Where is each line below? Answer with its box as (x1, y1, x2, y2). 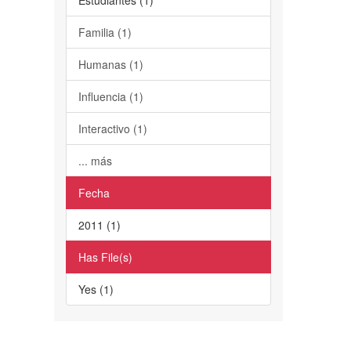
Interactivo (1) (78, 120, 147, 136)
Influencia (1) (78, 88, 143, 104)
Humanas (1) (78, 56, 143, 72)
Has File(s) (78, 248, 132, 265)
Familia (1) (78, 24, 132, 40)
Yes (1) (78, 280, 114, 297)
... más (78, 152, 112, 168)
